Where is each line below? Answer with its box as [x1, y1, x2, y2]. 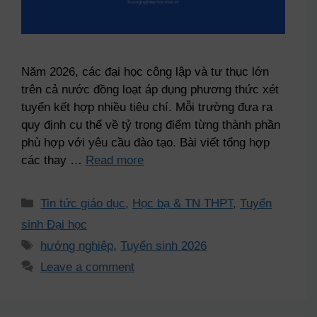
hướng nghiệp [40, 238, 114, 253]
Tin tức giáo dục [40, 196, 126, 210]
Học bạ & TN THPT [132, 196, 234, 210]
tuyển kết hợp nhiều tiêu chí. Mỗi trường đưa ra [21, 100, 272, 114]
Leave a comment [40, 260, 135, 274]
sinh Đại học [21, 217, 87, 231]
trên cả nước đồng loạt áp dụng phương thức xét [21, 82, 279, 96]
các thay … [21, 153, 86, 167]
